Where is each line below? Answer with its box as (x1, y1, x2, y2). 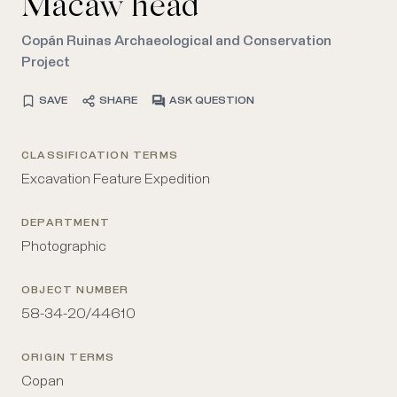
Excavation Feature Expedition (21, 171, 210, 186)
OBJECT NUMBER (21, 284, 129, 296)
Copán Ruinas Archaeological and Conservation (21, 33, 331, 48)
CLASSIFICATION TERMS (21, 150, 178, 161)
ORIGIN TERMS (21, 352, 115, 363)
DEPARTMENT (21, 217, 110, 229)
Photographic (21, 238, 106, 253)
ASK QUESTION (169, 95, 254, 106)
